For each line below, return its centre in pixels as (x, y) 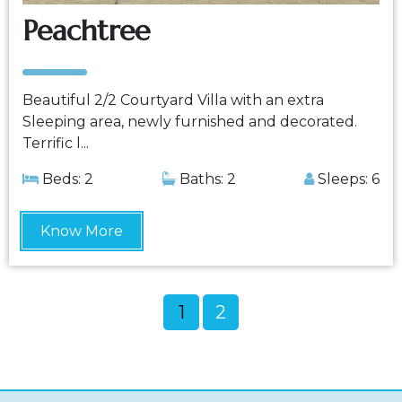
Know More (82, 231)
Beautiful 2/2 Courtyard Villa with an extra (173, 100)
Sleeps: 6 (347, 179)
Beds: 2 (66, 179)
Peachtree (86, 31)
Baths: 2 (206, 179)
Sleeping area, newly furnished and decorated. (190, 122)
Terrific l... (56, 143)
